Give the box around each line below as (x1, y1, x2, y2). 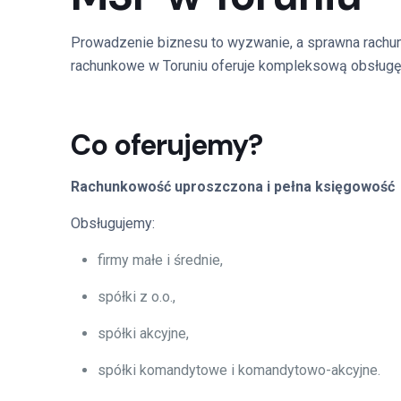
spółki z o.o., (98, 288, 175, 305)
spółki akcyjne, (98, 325, 189, 342)
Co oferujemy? (71, 126, 262, 164)
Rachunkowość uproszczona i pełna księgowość (71, 178, 395, 195)
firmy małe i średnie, (98, 252, 223, 269)
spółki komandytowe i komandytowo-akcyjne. (98, 362, 380, 379)
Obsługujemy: (71, 215, 155, 232)
